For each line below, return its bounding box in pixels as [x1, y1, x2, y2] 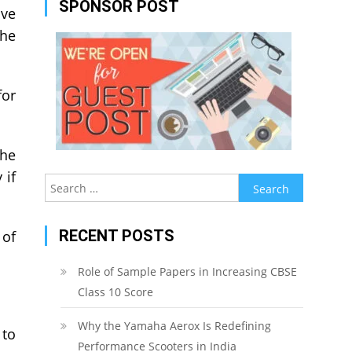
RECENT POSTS [58, 226, 174, 245]
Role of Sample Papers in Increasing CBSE [77, 264, 297, 279]
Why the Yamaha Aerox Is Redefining [77, 318, 271, 333]
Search [237, 175, 274, 190]
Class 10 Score [77, 284, 153, 299]
